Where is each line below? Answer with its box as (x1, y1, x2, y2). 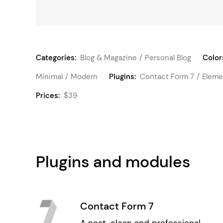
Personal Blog (145, 53, 191, 63)
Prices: (36, 91, 60, 101)
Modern (71, 72, 98, 82)
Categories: (36, 53, 76, 63)
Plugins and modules (36, 151, 190, 172)
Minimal (36, 72, 63, 82)
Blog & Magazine (80, 53, 137, 63)
